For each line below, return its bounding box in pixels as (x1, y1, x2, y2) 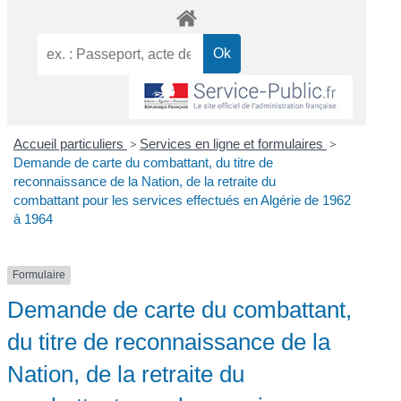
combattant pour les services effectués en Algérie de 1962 (13, 192, 351, 209)
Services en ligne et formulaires (139, 136, 327, 152)
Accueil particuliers (13, 136, 127, 152)
